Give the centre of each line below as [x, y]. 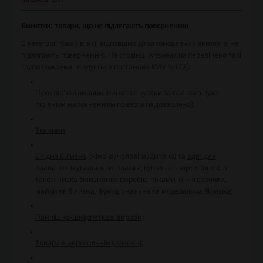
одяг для [201, 156]
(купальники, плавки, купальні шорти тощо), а [148, 168]
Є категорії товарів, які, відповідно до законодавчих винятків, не [130, 43]
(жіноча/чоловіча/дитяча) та [137, 156]
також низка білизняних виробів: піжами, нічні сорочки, [131, 180]
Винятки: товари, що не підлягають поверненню [105, 26]
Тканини [50, 130]
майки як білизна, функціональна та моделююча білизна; [134, 191]
